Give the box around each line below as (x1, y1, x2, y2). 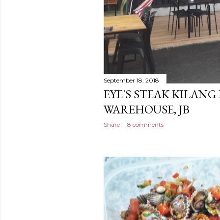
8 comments (127, 121, 164, 129)
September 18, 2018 (104, 77, 159, 84)
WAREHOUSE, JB (104, 102, 190, 117)
